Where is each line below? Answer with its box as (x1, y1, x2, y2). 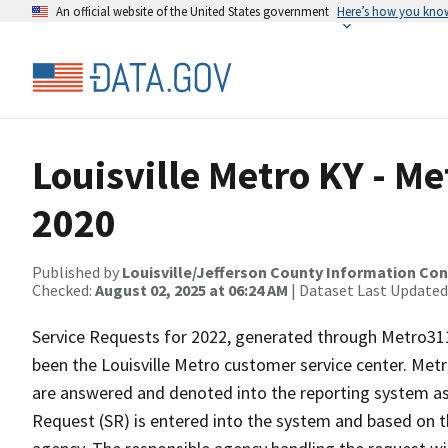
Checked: (32, 280, 95, 300)
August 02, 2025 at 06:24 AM (95, 280, 288, 300)
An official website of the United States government (56, 3, 329, 19)
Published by (32, 262, 122, 282)
